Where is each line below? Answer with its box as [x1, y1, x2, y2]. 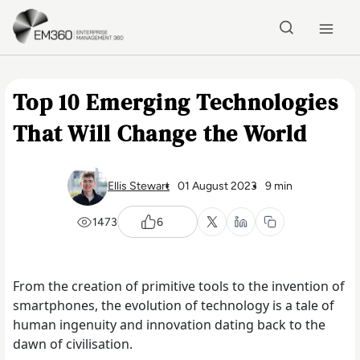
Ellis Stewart [108, 178, 170, 193]
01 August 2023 [178, 178, 257, 193]
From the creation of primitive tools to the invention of [13, 277, 345, 295]
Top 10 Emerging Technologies [13, 87, 338, 117]
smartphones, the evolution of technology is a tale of [13, 297, 334, 314]
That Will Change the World [13, 118, 308, 149]
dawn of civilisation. [13, 335, 136, 353]
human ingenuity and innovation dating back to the [13, 316, 325, 333]
